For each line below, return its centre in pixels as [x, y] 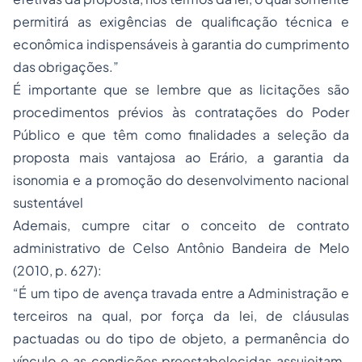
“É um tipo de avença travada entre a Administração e [181, 293]
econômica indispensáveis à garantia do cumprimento [181, 44]
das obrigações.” [66, 67]
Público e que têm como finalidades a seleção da [181, 135]
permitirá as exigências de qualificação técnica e [181, 21]
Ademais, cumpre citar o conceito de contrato [181, 225]
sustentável [48, 202]
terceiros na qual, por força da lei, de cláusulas [181, 316]
